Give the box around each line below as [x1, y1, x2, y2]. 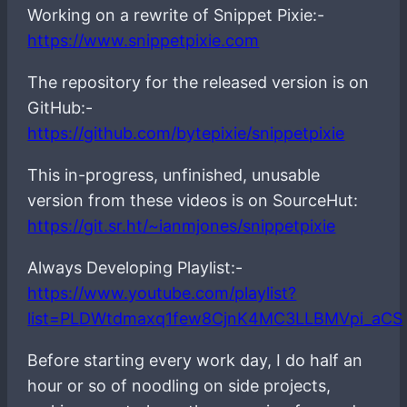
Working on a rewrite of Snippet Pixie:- [27, 5, 325, 25]
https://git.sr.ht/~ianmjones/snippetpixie [27, 215, 336, 235]
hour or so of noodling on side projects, [27, 375, 332, 395]
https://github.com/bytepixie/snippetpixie [27, 123, 345, 143]
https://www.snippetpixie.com [27, 30, 260, 50]
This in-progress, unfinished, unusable [27, 164, 321, 184]
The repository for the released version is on [27, 72, 370, 92]
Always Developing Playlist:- [27, 257, 243, 277]
